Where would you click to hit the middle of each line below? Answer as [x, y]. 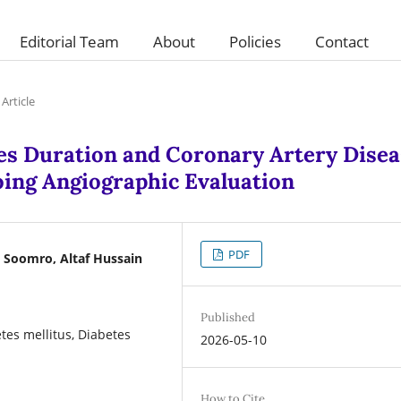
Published [228, 317]
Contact [341, 41]
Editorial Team [69, 41]
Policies [255, 41]
